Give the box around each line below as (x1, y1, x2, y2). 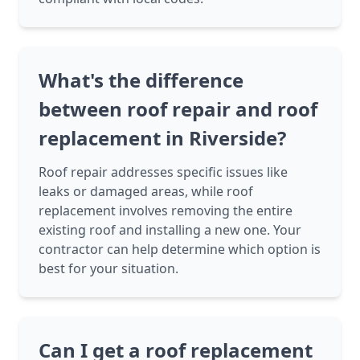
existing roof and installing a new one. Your (39, 221, 301, 239)
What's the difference (39, 67, 243, 94)
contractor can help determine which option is (39, 240, 321, 259)
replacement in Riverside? (39, 125, 286, 152)
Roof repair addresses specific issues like (39, 163, 288, 182)
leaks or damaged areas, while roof (39, 182, 253, 201)
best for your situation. (39, 260, 178, 278)
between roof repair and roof (39, 96, 317, 123)
